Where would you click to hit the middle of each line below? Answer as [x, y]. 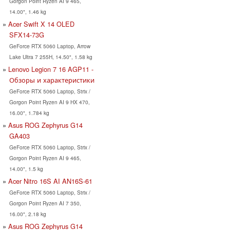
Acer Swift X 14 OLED [41, 24]
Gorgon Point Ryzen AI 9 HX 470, [49, 102]
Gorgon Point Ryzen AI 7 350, [45, 203]
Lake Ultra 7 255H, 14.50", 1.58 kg [51, 57]
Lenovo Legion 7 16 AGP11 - [51, 69]
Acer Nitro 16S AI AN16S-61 [50, 181]
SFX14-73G [26, 35]
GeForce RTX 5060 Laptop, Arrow [50, 46]
